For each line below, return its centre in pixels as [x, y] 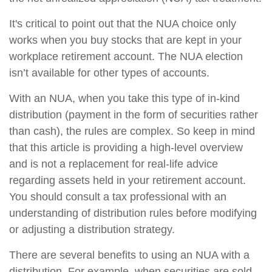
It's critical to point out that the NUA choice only [123, 23]
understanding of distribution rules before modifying [133, 213]
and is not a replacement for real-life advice [114, 164]
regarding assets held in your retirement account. [127, 180]
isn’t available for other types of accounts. [109, 73]
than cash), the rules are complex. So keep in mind [132, 131]
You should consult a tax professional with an [118, 196]
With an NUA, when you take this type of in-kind [124, 98]
